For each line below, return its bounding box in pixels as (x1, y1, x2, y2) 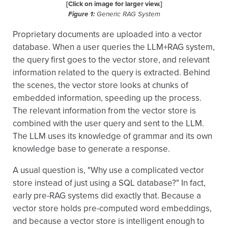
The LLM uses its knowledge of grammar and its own (13, 131, 212, 141)
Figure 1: (68, 10, 95, 18)
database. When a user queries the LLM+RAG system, (13, 42, 215, 52)
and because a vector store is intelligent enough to (13, 216, 205, 226)
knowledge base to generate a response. (13, 144, 170, 154)
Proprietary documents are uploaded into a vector (13, 29, 202, 40)
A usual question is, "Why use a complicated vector (13, 165, 204, 176)
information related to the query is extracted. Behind (13, 67, 210, 78)
